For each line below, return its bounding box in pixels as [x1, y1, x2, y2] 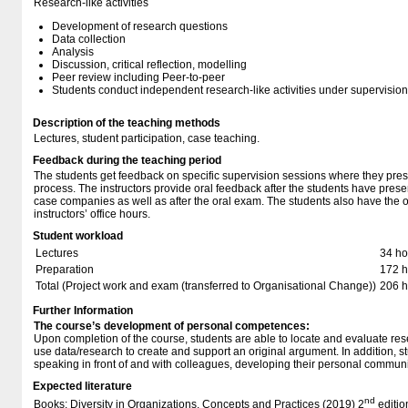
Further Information [33, 304, 133, 317]
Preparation [36, 263, 94, 276]
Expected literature [33, 380, 132, 393]
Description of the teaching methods [33, 117, 220, 129]
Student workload [33, 229, 123, 242]
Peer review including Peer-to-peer [52, 71, 225, 84]
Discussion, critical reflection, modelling [52, 58, 247, 71]
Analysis [52, 46, 94, 58]
